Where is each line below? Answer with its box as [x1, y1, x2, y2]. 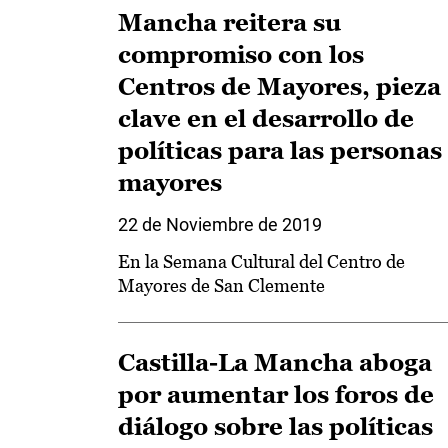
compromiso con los [118, 41, 364, 68]
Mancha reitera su [118, 9, 341, 36]
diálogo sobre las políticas [118, 413, 433, 440]
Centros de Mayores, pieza [118, 73, 441, 100]
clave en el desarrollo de [118, 105, 414, 132]
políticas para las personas [118, 137, 442, 164]
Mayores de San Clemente [118, 275, 325, 296]
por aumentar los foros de [118, 381, 434, 408]
